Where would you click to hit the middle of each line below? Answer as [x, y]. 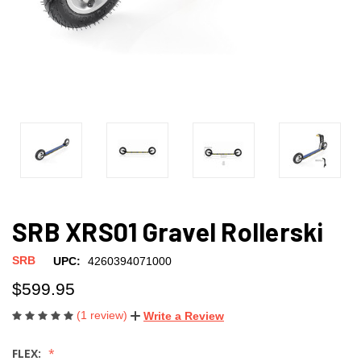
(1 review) [104, 315]
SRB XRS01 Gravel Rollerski [168, 231]
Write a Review [184, 315]
